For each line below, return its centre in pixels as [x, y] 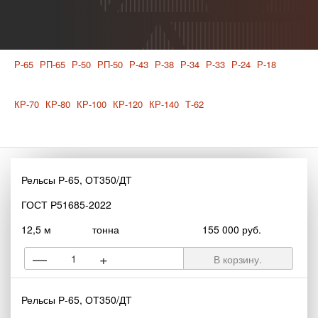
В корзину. [238, 259]
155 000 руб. [231, 229]
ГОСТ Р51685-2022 [66, 204]
